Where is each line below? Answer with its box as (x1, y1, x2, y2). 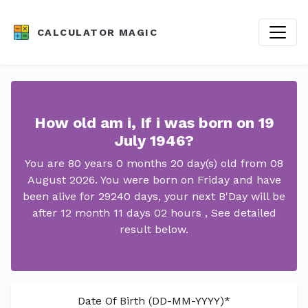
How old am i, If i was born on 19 (34, 114, 274, 131)
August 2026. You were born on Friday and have (27, 173, 281, 186)
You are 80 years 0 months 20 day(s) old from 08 (25, 157, 283, 170)
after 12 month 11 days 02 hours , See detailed (32, 206, 276, 219)
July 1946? (114, 132, 194, 149)
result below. (120, 223, 188, 236)
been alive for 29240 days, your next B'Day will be (23, 190, 285, 203)
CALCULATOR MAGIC (37, 26, 158, 38)
